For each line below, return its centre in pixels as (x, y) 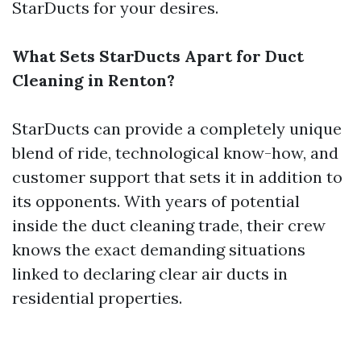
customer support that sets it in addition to (177, 177)
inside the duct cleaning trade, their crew (169, 225)
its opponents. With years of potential (156, 201)
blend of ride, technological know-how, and (175, 153)
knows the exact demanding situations (159, 249)
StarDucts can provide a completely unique (177, 129)
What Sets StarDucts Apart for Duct (158, 56)
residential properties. (97, 298)
